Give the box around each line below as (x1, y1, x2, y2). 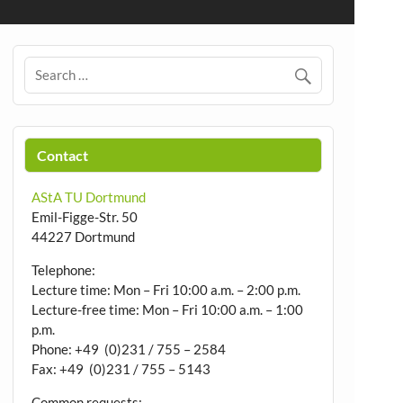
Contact (36, 146, 88, 164)
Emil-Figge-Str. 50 (31, 208, 138, 225)
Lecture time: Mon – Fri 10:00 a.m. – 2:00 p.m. (31, 281, 300, 298)
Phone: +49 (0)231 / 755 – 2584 (31, 340, 226, 357)
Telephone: (31, 261, 95, 278)
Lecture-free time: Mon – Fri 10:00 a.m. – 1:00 (31, 300, 303, 318)
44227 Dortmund (31, 228, 135, 245)
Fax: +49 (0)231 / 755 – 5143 (31, 360, 210, 377)
